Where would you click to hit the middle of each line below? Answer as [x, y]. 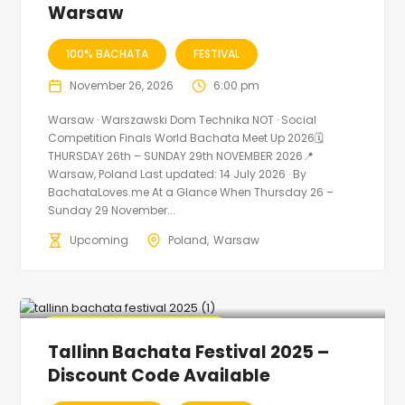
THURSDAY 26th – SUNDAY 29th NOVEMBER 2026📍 [181, 156]
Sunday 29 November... [112, 211]
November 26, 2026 [122, 86]
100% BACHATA [108, 54]
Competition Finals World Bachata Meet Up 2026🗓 [186, 138]
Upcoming [99, 240]
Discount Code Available [160, 376]
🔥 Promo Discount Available [135, 332]
